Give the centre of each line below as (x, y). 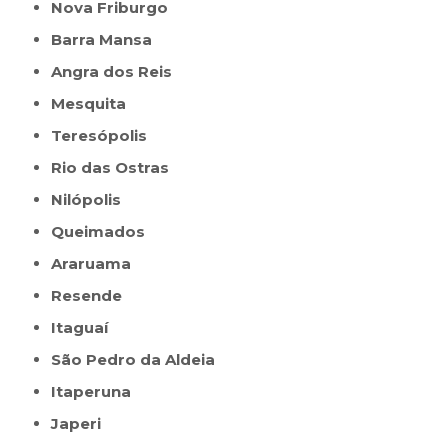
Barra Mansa (107, 40)
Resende (92, 296)
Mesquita (96, 104)
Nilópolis (92, 200)
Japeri (80, 424)
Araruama (97, 264)
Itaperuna (94, 392)
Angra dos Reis (117, 72)
